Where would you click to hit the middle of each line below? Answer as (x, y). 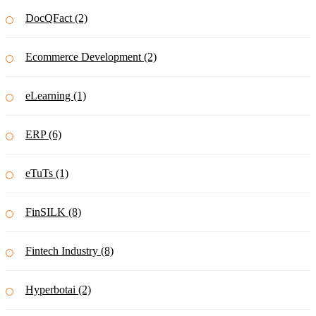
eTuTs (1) (47, 174)
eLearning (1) (56, 96)
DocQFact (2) (56, 18)
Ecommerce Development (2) (91, 57)
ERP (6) (43, 135)
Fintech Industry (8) (69, 251)
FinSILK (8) (53, 212)
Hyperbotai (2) (58, 290)
